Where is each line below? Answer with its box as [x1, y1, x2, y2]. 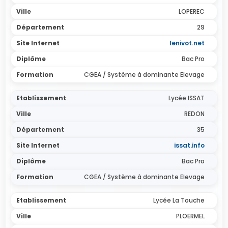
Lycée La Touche [153, 196, 205, 205]
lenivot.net [169, 39, 205, 47]
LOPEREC [178, 7, 205, 16]
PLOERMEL [176, 212, 205, 220]
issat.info [174, 141, 205, 150]
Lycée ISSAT [168, 94, 205, 102]
